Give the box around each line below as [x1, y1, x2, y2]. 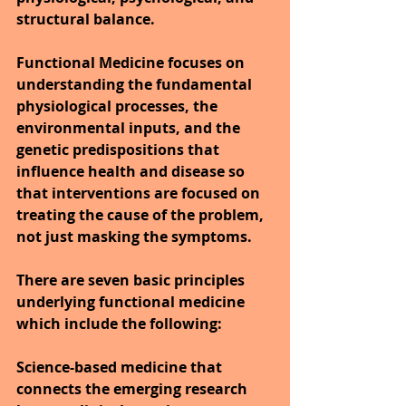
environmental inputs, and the [16, 118, 244, 139]
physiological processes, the [16, 96, 221, 117]
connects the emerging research [16, 379, 251, 400]
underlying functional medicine [16, 292, 248, 313]
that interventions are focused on [16, 183, 264, 204]
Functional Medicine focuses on [16, 53, 248, 73]
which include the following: [16, 314, 222, 334]
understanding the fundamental [16, 74, 256, 95]
